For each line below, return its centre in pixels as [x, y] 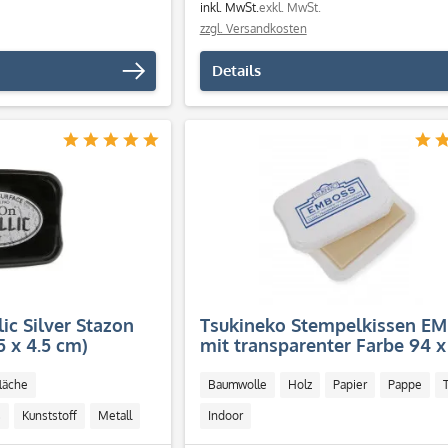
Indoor [225, 415]
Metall [115, 415]
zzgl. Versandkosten [253, 28]
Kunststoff [49, 415]
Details [236, 70]
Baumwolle [237, 384]
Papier [349, 384]
